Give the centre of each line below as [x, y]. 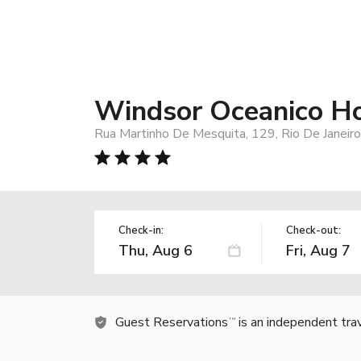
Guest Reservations [172, 322]
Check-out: [313, 230]
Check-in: [141, 230]
